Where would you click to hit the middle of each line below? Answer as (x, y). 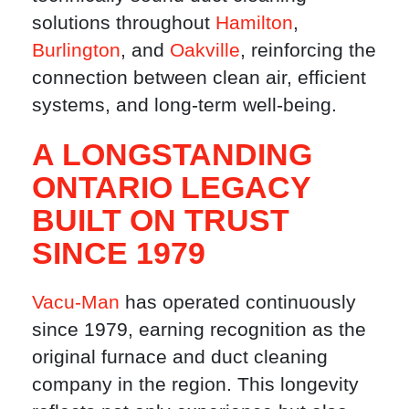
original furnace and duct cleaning (180, 356)
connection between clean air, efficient (199, 78)
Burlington (76, 50)
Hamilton (254, 23)
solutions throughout (124, 23)
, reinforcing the (308, 50)
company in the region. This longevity (195, 383)
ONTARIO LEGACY (171, 188)
